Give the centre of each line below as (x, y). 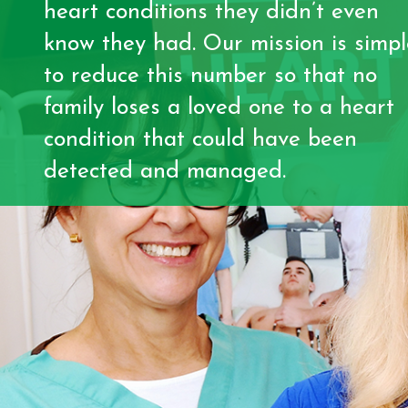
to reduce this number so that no (210, 76)
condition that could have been (200, 139)
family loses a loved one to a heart (219, 107)
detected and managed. (165, 171)
